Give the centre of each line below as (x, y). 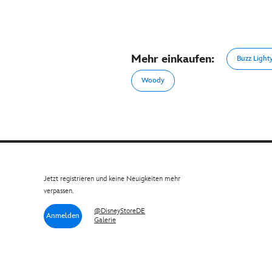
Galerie (105, 220)
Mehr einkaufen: (173, 59)
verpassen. (59, 191)
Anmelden (63, 216)
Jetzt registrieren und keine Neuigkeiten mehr (112, 179)
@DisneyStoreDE (120, 211)
